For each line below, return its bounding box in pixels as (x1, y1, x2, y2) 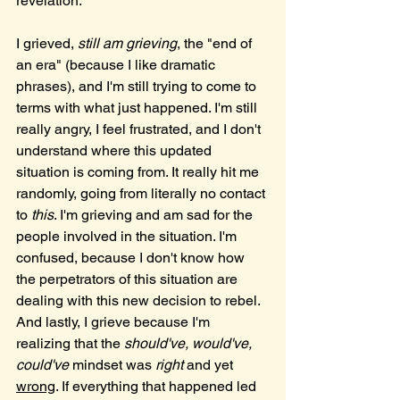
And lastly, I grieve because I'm (16, 313, 213, 330)
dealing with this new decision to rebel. (16, 292, 263, 309)
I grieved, (16, 35, 78, 52)
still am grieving (78, 35, 177, 52)
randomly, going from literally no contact (16, 185, 269, 202)
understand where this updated (16, 142, 215, 159)
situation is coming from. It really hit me (16, 163, 262, 180)
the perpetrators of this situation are (16, 271, 241, 287)
